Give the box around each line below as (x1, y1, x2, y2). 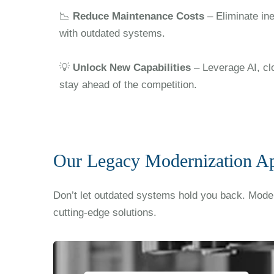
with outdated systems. (59, 28, 165, 39)
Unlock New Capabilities (73, 62, 191, 73)
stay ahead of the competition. (59, 79, 197, 91)
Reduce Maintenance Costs (73, 10, 204, 22)
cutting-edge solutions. (53, 207, 157, 218)
